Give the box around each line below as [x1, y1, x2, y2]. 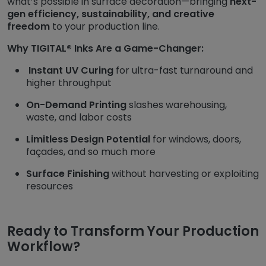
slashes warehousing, [126, 97, 227, 112]
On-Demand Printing [26, 97, 126, 112]
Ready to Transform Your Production [7, 221, 259, 240]
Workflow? [7, 237, 80, 256]
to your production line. [50, 19, 160, 33]
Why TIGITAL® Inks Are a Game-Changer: [7, 41, 204, 55]
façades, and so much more [26, 144, 156, 159]
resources [26, 179, 73, 193]
